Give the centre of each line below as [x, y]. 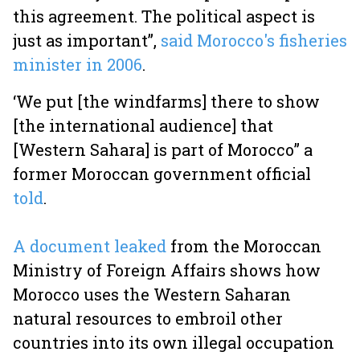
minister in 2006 [78, 64]
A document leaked [92, 246]
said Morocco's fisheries [254, 40]
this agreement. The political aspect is [164, 16]
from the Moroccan [246, 246]
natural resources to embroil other [148, 318]
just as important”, [87, 40]
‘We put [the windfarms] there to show [166, 101]
